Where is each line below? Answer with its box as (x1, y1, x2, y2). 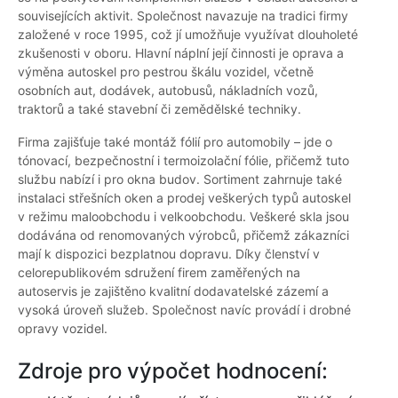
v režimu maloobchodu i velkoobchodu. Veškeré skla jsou (18, 209, 349, 225)
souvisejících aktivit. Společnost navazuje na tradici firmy (18, 8, 348, 24)
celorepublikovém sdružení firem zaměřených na (18, 265, 300, 281)
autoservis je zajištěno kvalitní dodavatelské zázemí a (18, 283, 329, 299)
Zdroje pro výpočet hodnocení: (18, 358, 328, 385)
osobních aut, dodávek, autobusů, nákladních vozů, (18, 83, 318, 99)
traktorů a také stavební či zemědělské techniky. (18, 101, 301, 117)
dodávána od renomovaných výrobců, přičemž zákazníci (18, 227, 349, 243)
